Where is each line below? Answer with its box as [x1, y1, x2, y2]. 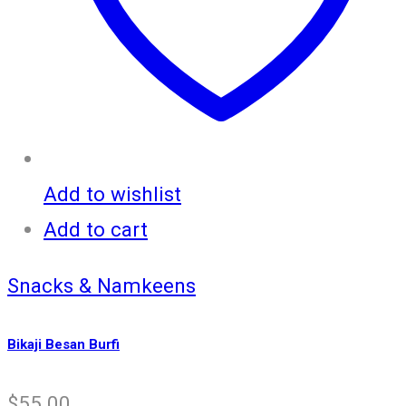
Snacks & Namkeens [7, 273, 196, 297]
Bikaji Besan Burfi [7, 336, 120, 353]
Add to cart [43, 217, 148, 242]
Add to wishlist [43, 182, 181, 207]
